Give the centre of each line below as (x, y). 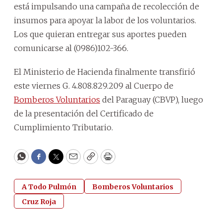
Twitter (72, 161)
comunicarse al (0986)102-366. (71, 48)
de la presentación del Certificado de (84, 113)
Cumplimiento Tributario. (63, 127)
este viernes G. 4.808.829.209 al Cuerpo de (94, 85)
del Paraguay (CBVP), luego (152, 99)
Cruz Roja (39, 201)
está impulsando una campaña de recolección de (107, 6)
